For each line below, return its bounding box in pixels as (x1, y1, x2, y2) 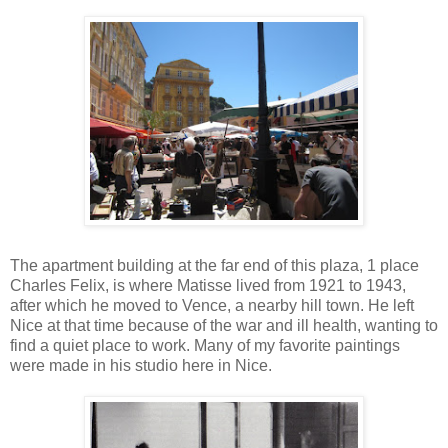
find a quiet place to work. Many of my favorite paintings (10, 336, 400, 354)
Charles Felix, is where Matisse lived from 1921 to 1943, (10, 276, 406, 294)
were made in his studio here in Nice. (10, 356, 272, 374)
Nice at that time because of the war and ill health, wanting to (10, 316, 438, 334)
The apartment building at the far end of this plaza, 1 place (10, 256, 419, 274)
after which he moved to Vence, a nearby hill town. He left (10, 296, 414, 314)
